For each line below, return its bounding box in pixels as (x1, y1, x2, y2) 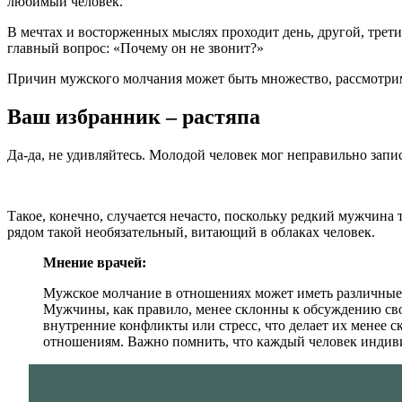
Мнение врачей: (43, 254, 146, 270)
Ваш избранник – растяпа (7, 104, 260, 128)
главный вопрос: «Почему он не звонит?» (7, 39, 264, 56)
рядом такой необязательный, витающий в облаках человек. (7, 223, 375, 240)
